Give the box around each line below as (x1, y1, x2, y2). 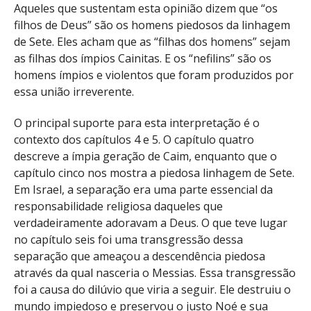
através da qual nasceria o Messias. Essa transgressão (14, 264, 296, 280)
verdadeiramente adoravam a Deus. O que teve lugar (14, 215, 287, 230)
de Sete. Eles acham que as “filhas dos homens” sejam (14, 33, 290, 49)
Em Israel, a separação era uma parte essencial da (14, 181, 273, 197)
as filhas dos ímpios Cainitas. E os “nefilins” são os (14, 50, 271, 66)
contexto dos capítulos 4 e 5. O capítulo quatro (14, 131, 254, 147)
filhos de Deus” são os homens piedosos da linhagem (14, 17, 290, 33)
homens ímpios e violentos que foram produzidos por (14, 67, 294, 83)
